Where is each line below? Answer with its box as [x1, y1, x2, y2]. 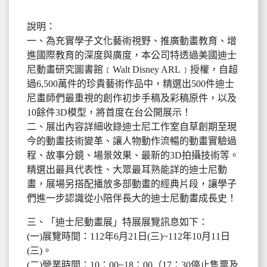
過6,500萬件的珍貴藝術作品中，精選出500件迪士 [27, 79, 234, 89]
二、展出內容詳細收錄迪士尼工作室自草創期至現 [27, 122, 237, 132]
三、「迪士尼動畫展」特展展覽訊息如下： [27, 217, 208, 227]
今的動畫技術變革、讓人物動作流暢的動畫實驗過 [27, 136, 237, 146]
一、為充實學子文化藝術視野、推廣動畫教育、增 [27, 36, 237, 46]
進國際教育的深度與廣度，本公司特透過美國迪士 [27, 50, 237, 60]
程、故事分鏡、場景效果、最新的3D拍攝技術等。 [27, 150, 239, 160]
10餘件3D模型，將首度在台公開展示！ [27, 107, 191, 117]
